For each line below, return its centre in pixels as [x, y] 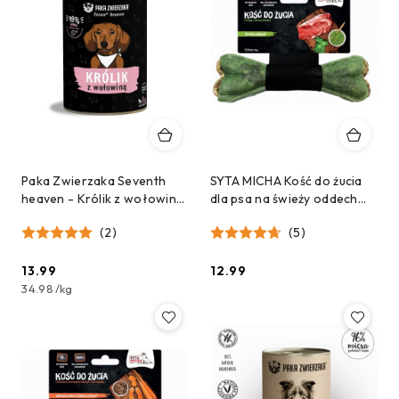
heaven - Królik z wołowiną [103, 199]
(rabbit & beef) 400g [83, 216]
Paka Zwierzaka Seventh [94, 181]
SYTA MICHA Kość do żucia [286, 181]
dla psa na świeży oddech [284, 199]
